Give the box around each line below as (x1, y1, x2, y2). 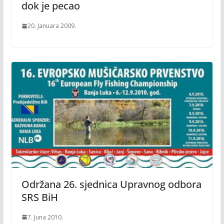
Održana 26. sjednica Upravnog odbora (21, 177, 201, 191)
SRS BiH (21, 190, 58, 204)
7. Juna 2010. (27, 212, 63, 221)
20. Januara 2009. (27, 21, 76, 30)
